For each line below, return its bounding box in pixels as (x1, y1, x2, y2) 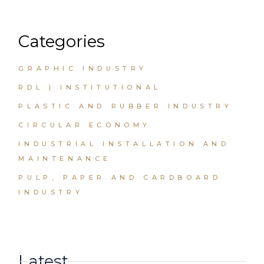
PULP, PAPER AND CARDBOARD (18, 173, 222, 182)
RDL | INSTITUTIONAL (18, 83, 161, 92)
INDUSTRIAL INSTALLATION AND (18, 140, 230, 148)
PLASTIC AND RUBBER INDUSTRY (18, 102, 233, 111)
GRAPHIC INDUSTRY (18, 64, 147, 73)
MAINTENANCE (18, 154, 111, 163)
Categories (18, 31, 105, 52)
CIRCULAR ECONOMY (18, 121, 151, 130)
